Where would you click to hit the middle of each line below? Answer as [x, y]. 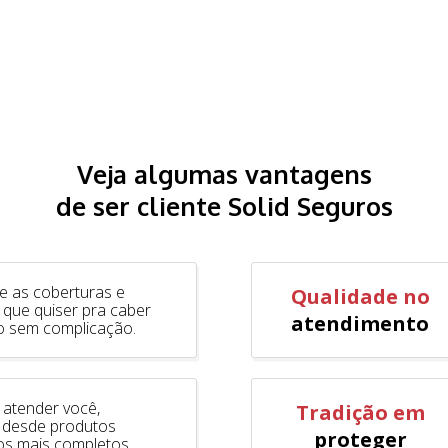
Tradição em [360, 412]
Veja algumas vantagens [224, 173]
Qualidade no [360, 296]
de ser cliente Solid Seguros [224, 205]
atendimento [360, 323]
